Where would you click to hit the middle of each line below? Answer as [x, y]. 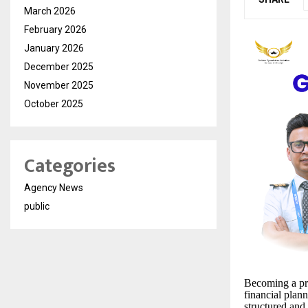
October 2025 [54, 104]
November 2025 [59, 85]
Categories [70, 166]
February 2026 [55, 30]
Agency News [54, 188]
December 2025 [59, 67]
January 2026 [54, 48]
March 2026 [50, 11]
